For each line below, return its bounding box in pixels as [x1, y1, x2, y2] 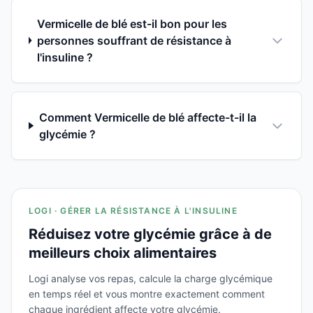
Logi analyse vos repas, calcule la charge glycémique [29, 272, 272, 284]
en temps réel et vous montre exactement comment [29, 287, 265, 300]
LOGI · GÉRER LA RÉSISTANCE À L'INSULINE [29, 205, 238, 216]
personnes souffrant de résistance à [36, 33, 231, 48]
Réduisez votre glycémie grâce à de [29, 225, 272, 242]
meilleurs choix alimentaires [29, 244, 217, 261]
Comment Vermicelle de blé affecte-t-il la [38, 110, 256, 124]
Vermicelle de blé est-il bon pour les [36, 16, 227, 31]
